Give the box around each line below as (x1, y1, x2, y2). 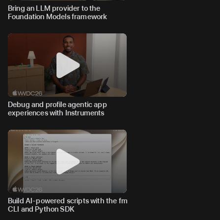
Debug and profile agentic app (8, 100, 107, 109)
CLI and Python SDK (8, 204, 75, 214)
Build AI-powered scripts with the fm (8, 196, 128, 205)
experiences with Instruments (8, 108, 105, 117)
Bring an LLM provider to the (8, 3, 101, 13)
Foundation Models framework (8, 12, 108, 21)
